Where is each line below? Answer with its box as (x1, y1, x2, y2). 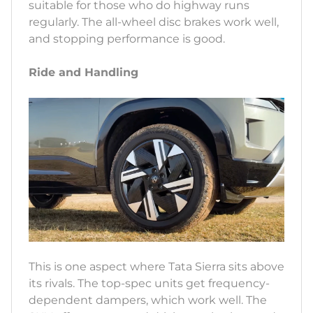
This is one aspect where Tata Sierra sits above (29, 260, 284, 274)
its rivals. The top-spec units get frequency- (29, 277, 270, 291)
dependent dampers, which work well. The (29, 293, 267, 307)
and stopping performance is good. (29, 32, 225, 46)
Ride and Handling (29, 66, 138, 80)
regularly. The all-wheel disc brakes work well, (29, 15, 279, 29)
